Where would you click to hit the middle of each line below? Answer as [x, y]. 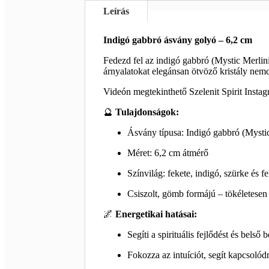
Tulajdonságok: [147, 112]
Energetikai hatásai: [156, 214]
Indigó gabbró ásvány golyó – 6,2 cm [177, 40]
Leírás [116, 11]
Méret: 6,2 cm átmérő [168, 153]
